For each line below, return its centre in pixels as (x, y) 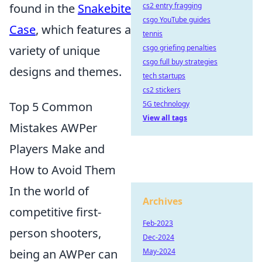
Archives (163, 201)
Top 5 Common (51, 107)
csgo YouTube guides (177, 20)
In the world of (49, 191)
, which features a (83, 30)
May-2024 (159, 251)
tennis (153, 34)
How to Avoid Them (63, 170)
